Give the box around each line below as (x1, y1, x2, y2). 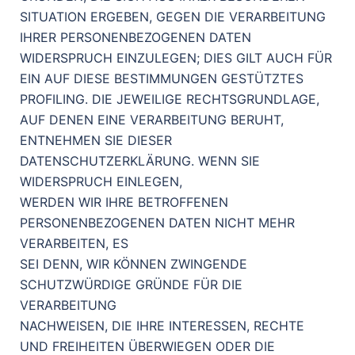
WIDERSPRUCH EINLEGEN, (20, 174, 182, 189)
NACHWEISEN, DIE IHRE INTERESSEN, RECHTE (20, 318, 304, 334)
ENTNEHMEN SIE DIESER (20, 132, 172, 148)
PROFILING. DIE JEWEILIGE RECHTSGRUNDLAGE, (20, 91, 319, 107)
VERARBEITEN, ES (20, 235, 128, 251)
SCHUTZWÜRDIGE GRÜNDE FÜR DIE (20, 277, 242, 292)
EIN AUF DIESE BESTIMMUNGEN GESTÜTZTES (20, 71, 303, 86)
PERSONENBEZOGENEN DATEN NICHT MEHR (20, 215, 295, 231)
